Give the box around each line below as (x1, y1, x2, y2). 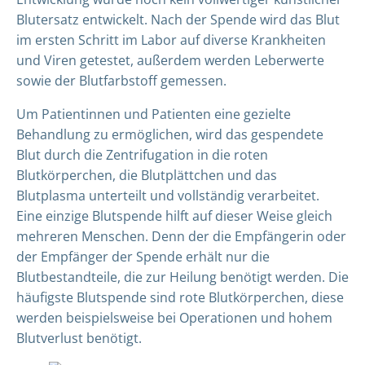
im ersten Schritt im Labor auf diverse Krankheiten (16, 31, 326, 49)
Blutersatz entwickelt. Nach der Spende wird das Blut (16, 11, 340, 29)
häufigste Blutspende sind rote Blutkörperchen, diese (16, 288, 344, 306)
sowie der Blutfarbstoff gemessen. (16, 72, 226, 90)
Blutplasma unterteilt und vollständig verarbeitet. (16, 187, 319, 204)
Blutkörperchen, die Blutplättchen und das (16, 166, 277, 184)
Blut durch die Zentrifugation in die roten (16, 146, 268, 164)
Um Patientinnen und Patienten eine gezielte (16, 105, 291, 123)
